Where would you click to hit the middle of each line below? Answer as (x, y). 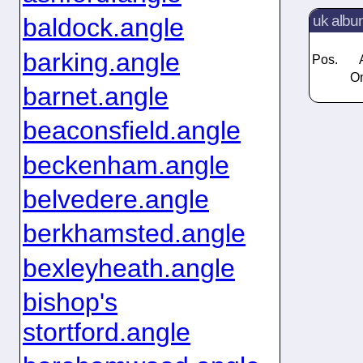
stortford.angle (106, 332)
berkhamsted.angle (134, 234)
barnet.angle (95, 97)
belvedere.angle (115, 199)
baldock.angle (103, 28)
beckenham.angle (126, 165)
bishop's (70, 302)
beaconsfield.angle (131, 131)
